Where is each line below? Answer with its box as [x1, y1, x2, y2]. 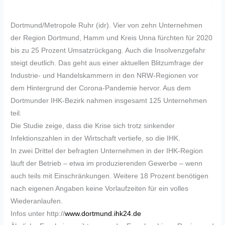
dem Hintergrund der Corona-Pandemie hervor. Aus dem [11, 84, 191, 92]
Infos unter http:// [11, 210, 65, 218]
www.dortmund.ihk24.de [65, 210, 142, 218]
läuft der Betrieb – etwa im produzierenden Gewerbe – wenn [11, 160, 203, 168]
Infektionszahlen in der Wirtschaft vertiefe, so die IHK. [11, 135, 181, 143]
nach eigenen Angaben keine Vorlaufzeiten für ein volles [11, 185, 189, 193]
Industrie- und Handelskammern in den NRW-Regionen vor [11, 72, 199, 80]
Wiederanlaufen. [11, 197, 63, 205]
